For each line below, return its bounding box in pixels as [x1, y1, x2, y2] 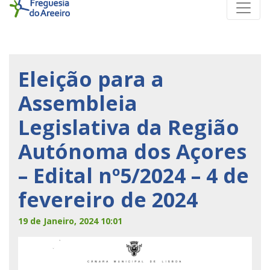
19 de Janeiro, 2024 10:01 [18, 215, 122, 227]
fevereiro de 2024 [18, 186, 198, 214]
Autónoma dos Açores [18, 137, 246, 166]
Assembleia [18, 89, 137, 118]
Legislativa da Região [18, 113, 239, 142]
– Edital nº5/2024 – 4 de [18, 162, 249, 190]
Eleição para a [18, 65, 164, 93]
